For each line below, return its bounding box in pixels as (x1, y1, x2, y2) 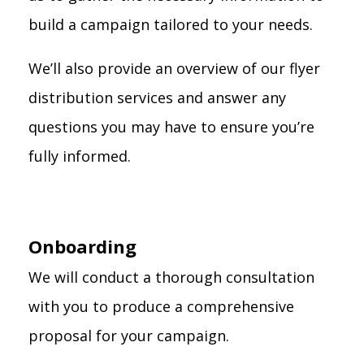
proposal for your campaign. (28, 326, 229, 345)
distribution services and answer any (28, 88, 286, 107)
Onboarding (28, 234, 136, 258)
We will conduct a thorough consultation (28, 267, 314, 287)
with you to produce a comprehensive (28, 297, 294, 316)
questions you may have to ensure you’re (28, 117, 314, 136)
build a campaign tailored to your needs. (28, 15, 313, 34)
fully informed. (28, 146, 131, 166)
